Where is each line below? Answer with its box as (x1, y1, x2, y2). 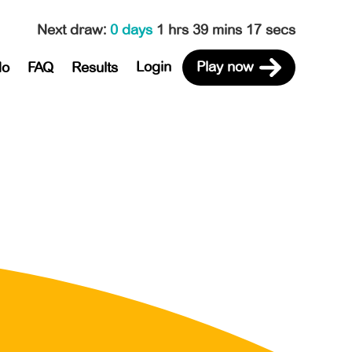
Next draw (37, 20, 103, 38)
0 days (110, 20, 156, 38)
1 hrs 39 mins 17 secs (156, 20, 295, 38)
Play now (196, 57, 254, 75)
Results (71, 58, 118, 76)
